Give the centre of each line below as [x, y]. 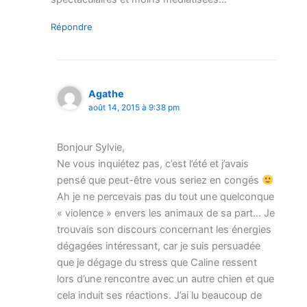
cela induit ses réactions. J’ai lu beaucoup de [160, 296]
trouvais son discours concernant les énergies [164, 230]
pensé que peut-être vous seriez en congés [160, 181]
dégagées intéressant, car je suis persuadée [159, 246]
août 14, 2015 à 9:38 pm [134, 107]
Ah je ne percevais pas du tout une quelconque [166, 197]
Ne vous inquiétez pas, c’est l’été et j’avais [153, 164]
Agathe [107, 93]
